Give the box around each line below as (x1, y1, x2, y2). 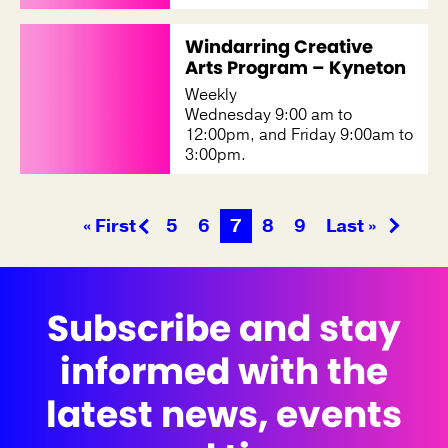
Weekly (185, 83, 237, 106)
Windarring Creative (185, 33, 373, 59)
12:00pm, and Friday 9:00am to (185, 123, 413, 146)
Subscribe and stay (47, 302, 401, 354)
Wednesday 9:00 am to (185, 103, 352, 126)
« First (82, 213, 136, 238)
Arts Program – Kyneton (185, 54, 406, 80)
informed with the (60, 345, 388, 397)
